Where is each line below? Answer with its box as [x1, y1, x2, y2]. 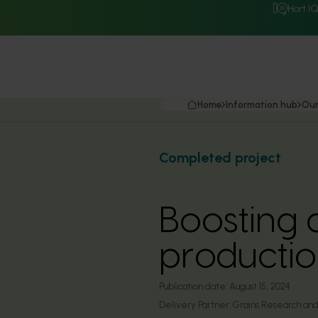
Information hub [226, 99, 297, 110]
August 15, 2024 [229, 281, 290, 292]
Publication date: [159, 281, 227, 292]
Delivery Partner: [159, 300, 233, 310]
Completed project [159, 149, 281, 166]
